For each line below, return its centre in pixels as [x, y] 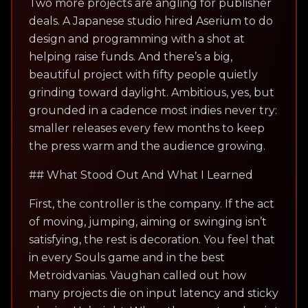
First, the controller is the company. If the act [152, 203]
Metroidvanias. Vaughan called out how [137, 275]
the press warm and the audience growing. [147, 146]
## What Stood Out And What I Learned [141, 175]
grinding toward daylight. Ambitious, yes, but [152, 92]
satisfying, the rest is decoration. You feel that [152, 239]
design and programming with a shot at [137, 38]
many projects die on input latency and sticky [154, 293]
